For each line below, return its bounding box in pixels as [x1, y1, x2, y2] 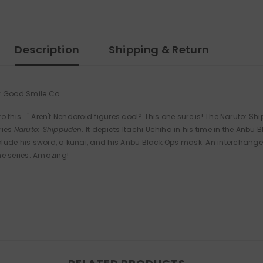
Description [15, 42, 80, 58]
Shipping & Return [109, 42, 210, 58]
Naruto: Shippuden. [14, 124, 84, 135]
